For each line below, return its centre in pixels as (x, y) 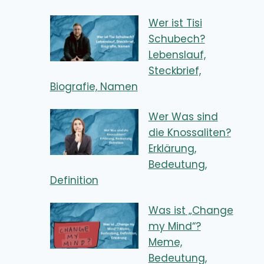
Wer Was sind (183, 116)
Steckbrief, (174, 70)
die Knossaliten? (189, 132)
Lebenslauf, (177, 55)
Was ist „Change (191, 210)
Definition (74, 180)
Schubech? (176, 39)
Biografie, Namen (94, 86)
